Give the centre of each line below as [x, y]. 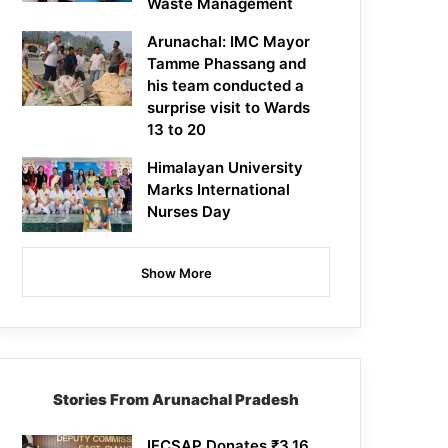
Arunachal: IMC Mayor [229, 42]
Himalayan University [225, 168]
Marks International [219, 190]
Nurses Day [189, 212]
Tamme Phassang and [227, 64]
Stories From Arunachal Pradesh [176, 400]
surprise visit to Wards [229, 108]
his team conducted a [226, 86]
